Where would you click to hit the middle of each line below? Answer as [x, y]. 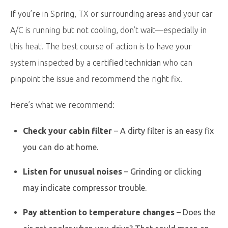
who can [177, 63]
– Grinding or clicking [162, 172]
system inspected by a [51, 63]
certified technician [127, 63]
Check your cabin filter [67, 131]
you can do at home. [61, 147]
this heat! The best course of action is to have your [101, 46]
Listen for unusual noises [73, 172]
